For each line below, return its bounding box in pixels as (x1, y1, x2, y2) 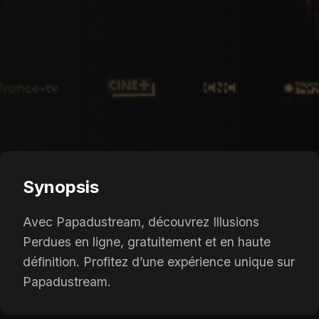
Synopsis (23, 176, 99, 197)
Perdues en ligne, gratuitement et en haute (23, 234, 271, 249)
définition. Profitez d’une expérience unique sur (23, 253, 295, 269)
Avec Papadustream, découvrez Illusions (23, 214, 259, 229)
